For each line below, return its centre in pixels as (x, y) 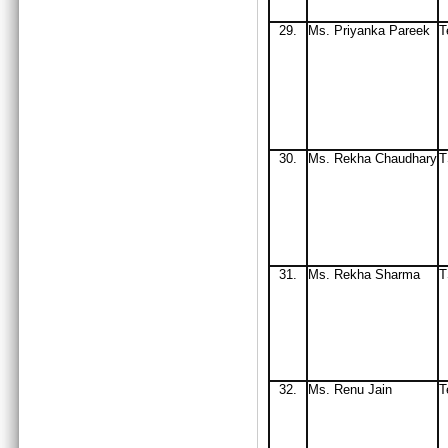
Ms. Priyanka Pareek (369, 30)
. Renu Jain (359, 389)
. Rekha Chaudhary (381, 158)
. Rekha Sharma (375, 274)
